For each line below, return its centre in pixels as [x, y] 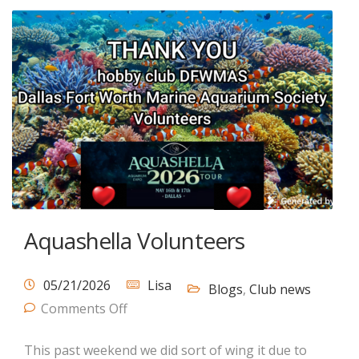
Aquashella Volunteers [135, 240]
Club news [280, 289]
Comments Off [84, 309]
